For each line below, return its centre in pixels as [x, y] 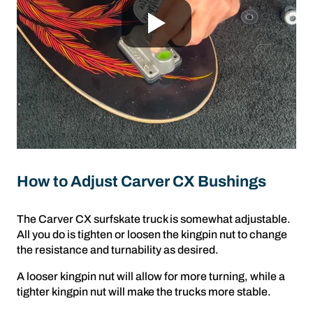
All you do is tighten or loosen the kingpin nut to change [152, 234]
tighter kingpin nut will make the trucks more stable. [144, 292]
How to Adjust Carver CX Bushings [141, 182]
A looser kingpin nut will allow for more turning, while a [151, 276]
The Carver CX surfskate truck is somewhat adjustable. [154, 219]
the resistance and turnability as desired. [118, 250]
